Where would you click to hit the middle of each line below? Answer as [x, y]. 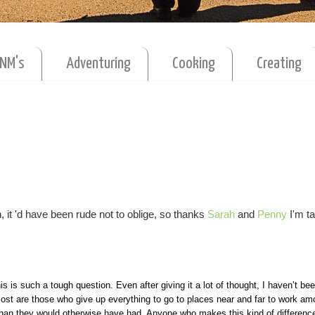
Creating [279, 64]
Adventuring [98, 64]
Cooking [194, 64]
